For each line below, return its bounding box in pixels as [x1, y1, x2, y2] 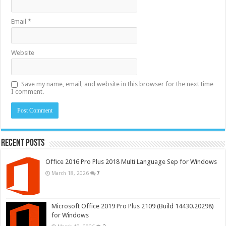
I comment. [11, 88, 44, 96]
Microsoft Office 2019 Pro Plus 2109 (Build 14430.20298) [51, 202, 214, 210]
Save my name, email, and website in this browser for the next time [21, 80, 214, 88]
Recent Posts [1, 138, 45, 149]
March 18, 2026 [51, 170, 89, 177]
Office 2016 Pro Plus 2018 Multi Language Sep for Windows [45, 158, 217, 166]
